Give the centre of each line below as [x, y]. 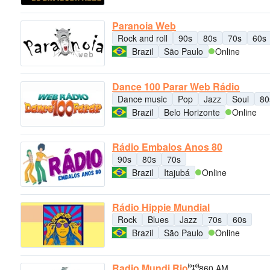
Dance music [142, 99]
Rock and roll [143, 38]
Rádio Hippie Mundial [161, 207]
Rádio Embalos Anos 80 [167, 146]
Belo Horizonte [192, 112]
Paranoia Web [144, 26]
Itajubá [177, 172]
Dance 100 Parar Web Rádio [176, 86]
